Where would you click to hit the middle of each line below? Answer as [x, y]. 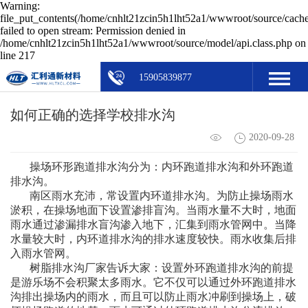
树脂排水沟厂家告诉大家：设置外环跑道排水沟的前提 [162, 267]
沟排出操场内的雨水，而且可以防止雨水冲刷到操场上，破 [153, 296]
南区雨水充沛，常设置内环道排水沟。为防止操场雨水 [162, 195]
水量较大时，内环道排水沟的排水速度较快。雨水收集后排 [153, 239]
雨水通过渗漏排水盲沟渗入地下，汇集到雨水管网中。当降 [153, 224]
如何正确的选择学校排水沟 [93, 115]
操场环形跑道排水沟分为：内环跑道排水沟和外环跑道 [162, 166]
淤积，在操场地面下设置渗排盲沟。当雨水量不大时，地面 [153, 210]
